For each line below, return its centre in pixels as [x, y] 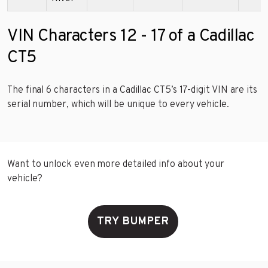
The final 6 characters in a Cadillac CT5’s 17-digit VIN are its [132, 91]
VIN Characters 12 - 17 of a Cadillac [131, 37]
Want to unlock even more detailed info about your [116, 165]
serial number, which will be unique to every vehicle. [118, 105]
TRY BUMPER [133, 222]
